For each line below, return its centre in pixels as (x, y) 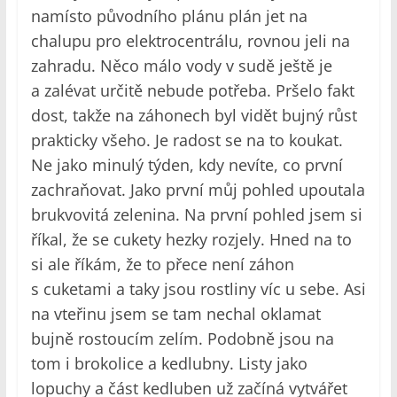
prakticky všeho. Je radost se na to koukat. (187, 140)
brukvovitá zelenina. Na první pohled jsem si (196, 215)
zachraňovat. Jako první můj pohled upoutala (198, 190)
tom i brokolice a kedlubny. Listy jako (169, 364)
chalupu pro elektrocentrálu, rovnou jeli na (190, 41)
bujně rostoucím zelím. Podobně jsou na (182, 339)
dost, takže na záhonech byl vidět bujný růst (194, 116)
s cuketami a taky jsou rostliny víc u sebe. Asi (198, 289)
